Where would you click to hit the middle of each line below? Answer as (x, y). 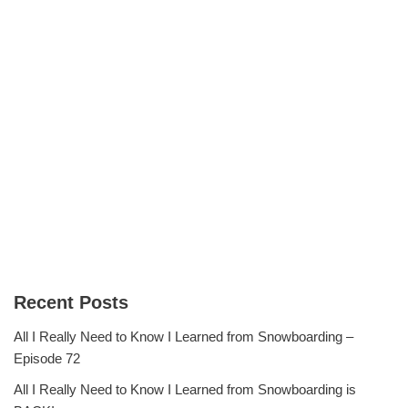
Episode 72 (47, 359)
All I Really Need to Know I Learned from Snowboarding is (185, 390)
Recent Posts (71, 303)
